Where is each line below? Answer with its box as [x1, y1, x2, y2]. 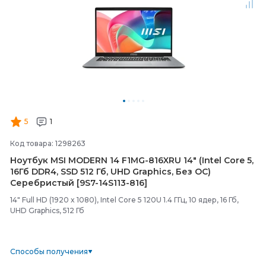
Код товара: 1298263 [10, 139, 85, 148]
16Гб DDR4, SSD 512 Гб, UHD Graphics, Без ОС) [10, 166, 211, 177]
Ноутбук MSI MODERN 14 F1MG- [10, 155, 148, 166]
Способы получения [10, 247, 88, 256]
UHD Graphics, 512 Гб [10, 206, 84, 215]
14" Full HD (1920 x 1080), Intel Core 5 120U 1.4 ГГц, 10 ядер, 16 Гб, [10, 195, 239, 204]
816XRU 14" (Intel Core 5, [148, 155, 254, 166]
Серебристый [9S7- [10, 178, 99, 188]
